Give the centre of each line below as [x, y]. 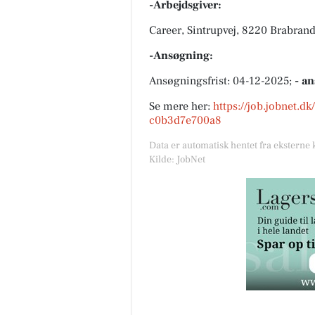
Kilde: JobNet [177, 159]
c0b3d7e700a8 [185, 120]
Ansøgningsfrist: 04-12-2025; [222, 81]
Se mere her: [181, 106]
